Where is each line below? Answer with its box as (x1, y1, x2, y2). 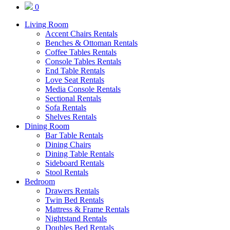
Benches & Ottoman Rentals (45, 39, 138, 47)
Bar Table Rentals (45, 131, 103, 140)
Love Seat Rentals (45, 75, 104, 84)
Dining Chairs (45, 140, 91, 149)
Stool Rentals (45, 168, 88, 177)
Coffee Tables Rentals (45, 48, 117, 56)
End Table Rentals (45, 66, 105, 75)
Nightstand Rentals (45, 214, 107, 223)
